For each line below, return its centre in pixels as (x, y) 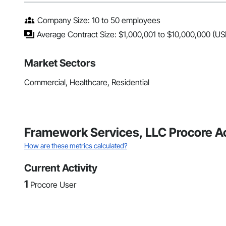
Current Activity (61, 168)
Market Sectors (60, 63)
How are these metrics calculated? (76, 146)
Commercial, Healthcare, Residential (87, 82)
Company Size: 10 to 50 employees (99, 20)
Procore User (53, 185)
